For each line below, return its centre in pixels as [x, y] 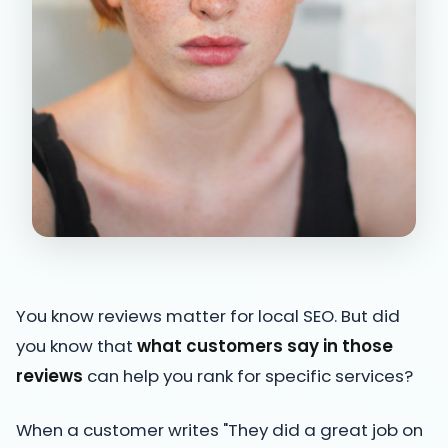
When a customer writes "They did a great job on [219, 430]
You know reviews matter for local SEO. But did [208, 316]
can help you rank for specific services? [248, 376]
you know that [76, 346]
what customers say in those [265, 346]
